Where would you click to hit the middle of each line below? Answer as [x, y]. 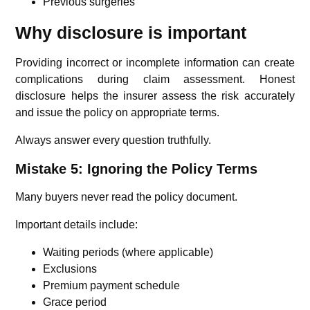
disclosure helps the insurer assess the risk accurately [155, 95]
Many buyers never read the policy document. [127, 197]
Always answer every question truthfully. [113, 140]
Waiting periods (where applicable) [128, 252]
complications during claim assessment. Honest [155, 79]
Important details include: [77, 224]
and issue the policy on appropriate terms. [118, 112]
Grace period [75, 302]
